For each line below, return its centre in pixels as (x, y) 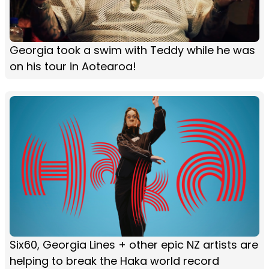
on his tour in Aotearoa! (73, 66)
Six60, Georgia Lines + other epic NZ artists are (134, 244)
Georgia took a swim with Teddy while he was (132, 50)
